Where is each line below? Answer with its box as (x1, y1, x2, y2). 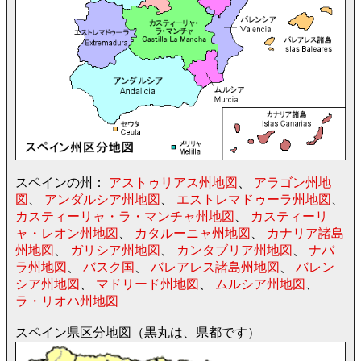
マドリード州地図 (96, 277, 199, 292)
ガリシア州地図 (70, 243, 160, 258)
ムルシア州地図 (215, 277, 305, 292)
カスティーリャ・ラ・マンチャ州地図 (15, 210, 234, 224)
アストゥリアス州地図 (109, 176, 238, 190)
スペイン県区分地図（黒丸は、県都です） (15, 326, 260, 340)
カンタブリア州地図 (176, 243, 293, 258)
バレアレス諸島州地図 (151, 260, 280, 275)
